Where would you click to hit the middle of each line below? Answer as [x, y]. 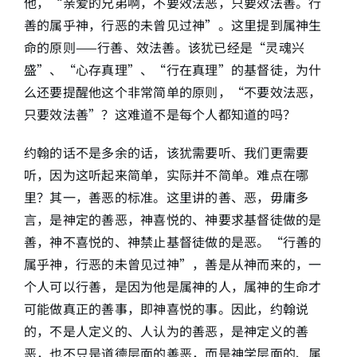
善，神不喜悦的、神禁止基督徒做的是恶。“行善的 [173, 241]
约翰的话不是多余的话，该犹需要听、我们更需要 [166, 152]
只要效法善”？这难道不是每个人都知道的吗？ [160, 114]
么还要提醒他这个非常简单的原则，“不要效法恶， [173, 92]
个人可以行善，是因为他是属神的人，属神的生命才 [173, 286]
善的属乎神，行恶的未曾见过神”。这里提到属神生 [173, 25]
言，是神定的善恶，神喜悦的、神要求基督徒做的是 [173, 219]
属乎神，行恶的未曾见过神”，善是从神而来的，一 [173, 264]
